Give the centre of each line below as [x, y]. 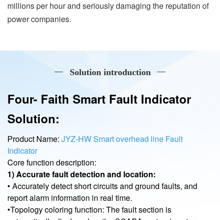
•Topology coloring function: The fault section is [89, 210]
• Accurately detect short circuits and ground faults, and [102, 186]
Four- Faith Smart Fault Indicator [99, 99]
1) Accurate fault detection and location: [82, 174]
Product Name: [34, 139]
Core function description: [52, 163]
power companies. [39, 19]
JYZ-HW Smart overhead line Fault [122, 139]
